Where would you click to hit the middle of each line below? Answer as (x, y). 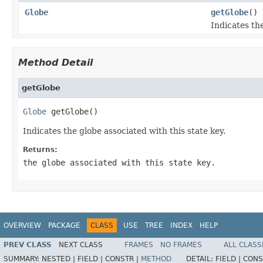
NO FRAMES (181, 245)
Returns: (40, 149)
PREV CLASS (28, 245)
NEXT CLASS (81, 245)
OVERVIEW (22, 225)
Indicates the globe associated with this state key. (124, 131)
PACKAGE (64, 225)
